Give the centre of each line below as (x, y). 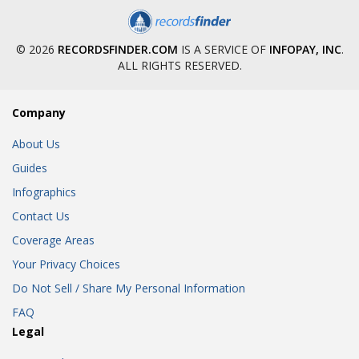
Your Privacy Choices (66, 264)
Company (39, 113)
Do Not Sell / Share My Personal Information (129, 288)
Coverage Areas (53, 240)
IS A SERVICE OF (223, 49)
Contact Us (41, 216)
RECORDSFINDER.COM (117, 49)
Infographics (44, 192)
